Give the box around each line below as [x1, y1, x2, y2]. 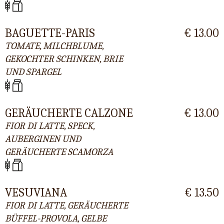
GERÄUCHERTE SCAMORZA [5, 146, 113, 157]
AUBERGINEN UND [5, 133, 81, 144]
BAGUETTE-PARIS [5, 26, 95, 40]
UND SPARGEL [5, 66, 61, 78]
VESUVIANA [5, 185, 67, 200]
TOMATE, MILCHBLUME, [5, 40, 103, 52]
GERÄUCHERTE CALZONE [5, 105, 133, 120]
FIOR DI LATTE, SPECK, [5, 120, 94, 131]
